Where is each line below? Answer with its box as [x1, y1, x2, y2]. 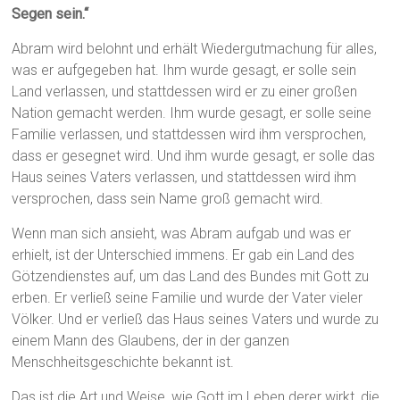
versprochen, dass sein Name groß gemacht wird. [12, 190, 324, 208]
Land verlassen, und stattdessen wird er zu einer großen [12, 83, 358, 101]
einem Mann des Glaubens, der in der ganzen [12, 332, 290, 350]
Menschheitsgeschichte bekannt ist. [12, 354, 235, 371]
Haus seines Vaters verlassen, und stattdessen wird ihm [12, 169, 357, 187]
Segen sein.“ [12, 5, 89, 23]
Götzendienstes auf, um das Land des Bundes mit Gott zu [12, 268, 370, 286]
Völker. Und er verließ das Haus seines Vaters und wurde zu [12, 311, 379, 329]
